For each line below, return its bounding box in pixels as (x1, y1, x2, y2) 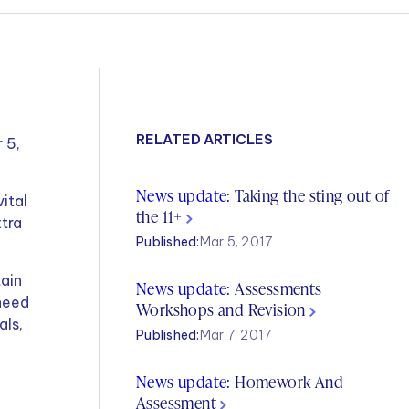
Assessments (230, 277, 322, 299)
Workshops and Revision (136, 298, 310, 320)
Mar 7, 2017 (199, 327, 272, 343)
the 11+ (136, 204, 187, 227)
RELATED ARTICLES (136, 131, 273, 148)
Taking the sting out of (230, 184, 390, 206)
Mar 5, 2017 (199, 234, 273, 250)
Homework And (230, 370, 344, 393)
